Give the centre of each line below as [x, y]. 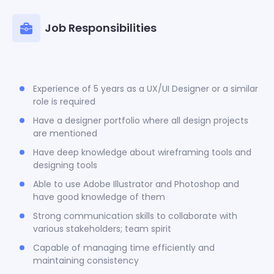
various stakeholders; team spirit [102, 228]
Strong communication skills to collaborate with [135, 216]
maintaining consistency [86, 260]
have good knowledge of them [99, 197]
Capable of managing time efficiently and [124, 247]
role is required [64, 101]
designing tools [65, 165]
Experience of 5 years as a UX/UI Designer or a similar [146, 88]
